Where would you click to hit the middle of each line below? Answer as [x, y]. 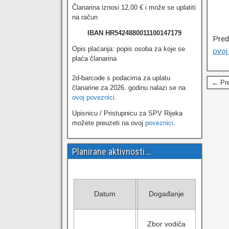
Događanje [167, 193]
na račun [85, 17]
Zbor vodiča [167, 224]
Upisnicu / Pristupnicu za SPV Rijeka [127, 113]
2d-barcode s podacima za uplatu [121, 78]
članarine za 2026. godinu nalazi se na [129, 87]
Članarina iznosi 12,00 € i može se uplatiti [134, 7]
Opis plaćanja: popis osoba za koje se [129, 49]
